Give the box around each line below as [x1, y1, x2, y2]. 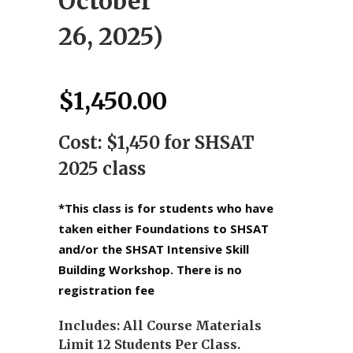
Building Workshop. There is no [58, 262, 242, 277]
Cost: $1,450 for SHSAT [58, 132, 255, 154]
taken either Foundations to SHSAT [58, 221, 269, 236]
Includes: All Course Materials [58, 318, 262, 333]
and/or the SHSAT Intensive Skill [58, 241, 249, 257]
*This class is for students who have [58, 200, 273, 216]
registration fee [58, 282, 154, 298]
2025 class [58, 158, 146, 180]
